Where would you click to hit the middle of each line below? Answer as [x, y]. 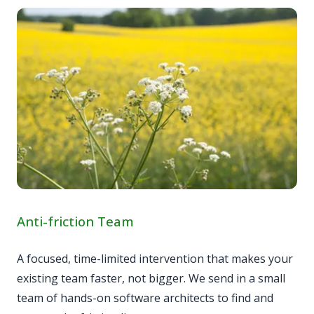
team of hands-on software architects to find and [145, 298]
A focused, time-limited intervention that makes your [155, 259]
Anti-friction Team [75, 221]
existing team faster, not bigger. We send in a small [151, 279]
